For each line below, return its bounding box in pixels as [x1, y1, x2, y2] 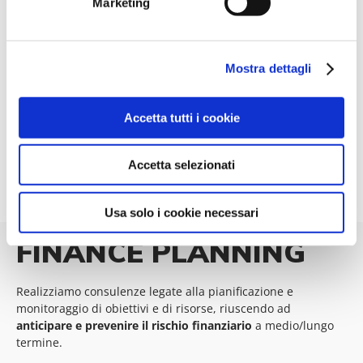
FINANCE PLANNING [16, 234, 305, 271]
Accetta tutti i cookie [123, 110, 240, 125]
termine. [16, 335, 62, 351]
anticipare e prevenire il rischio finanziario [16, 318, 252, 334]
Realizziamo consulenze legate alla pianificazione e [16, 284, 293, 300]
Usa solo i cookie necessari [105, 205, 258, 220]
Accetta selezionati [128, 157, 235, 172]
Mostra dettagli [224, 61, 312, 75]
